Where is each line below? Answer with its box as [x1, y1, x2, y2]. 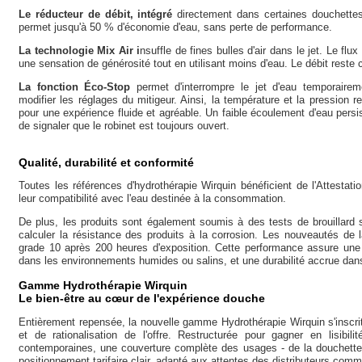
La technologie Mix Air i [19, 44, 141, 57]
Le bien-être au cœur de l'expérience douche [19, 292, 265, 305]
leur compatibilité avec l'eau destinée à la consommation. [19, 192, 286, 204]
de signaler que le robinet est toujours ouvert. [19, 120, 229, 132]
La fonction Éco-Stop [19, 81, 131, 93]
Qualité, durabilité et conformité [19, 156, 194, 169]
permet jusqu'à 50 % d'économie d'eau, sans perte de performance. [19, 21, 332, 33]
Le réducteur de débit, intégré [19, 8, 178, 20]
